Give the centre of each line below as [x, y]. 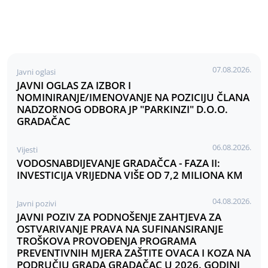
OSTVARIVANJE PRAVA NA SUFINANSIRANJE [120, 229]
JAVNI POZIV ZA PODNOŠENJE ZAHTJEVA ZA [119, 217]
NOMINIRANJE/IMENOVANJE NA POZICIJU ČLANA [133, 97]
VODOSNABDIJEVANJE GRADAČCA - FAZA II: [118, 163]
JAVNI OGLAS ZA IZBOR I [74, 85]
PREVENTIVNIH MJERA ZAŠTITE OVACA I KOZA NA [134, 252]
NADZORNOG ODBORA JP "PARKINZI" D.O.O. [122, 109]
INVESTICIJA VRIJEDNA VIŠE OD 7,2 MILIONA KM [130, 175]
